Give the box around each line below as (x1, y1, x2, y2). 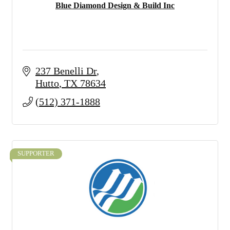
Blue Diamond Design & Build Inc (55, 1, 175, 10)
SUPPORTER (17, 150, 54, 157)
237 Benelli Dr (35, 65, 97, 76)
